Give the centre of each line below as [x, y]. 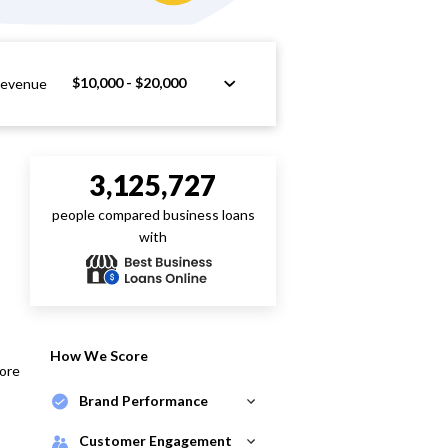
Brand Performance [143, 400]
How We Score [99, 355]
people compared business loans [153, 214]
